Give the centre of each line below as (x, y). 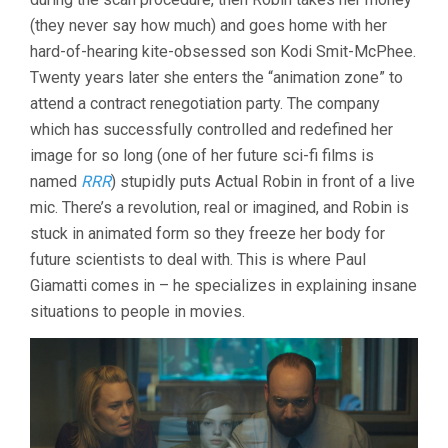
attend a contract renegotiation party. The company (205, 103)
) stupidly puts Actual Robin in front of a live (263, 181)
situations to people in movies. (137, 311)
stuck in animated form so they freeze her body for (207, 233)
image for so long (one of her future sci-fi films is (202, 155)
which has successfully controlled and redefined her (211, 129)
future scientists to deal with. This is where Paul (198, 259)
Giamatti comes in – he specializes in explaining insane (223, 285)
